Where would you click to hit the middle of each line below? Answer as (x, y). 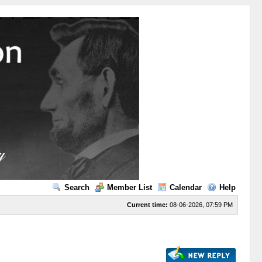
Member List (129, 187)
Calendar (185, 187)
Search (77, 187)
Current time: (147, 205)
